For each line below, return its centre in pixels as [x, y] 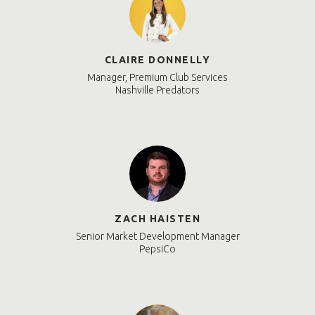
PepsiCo [157, 249]
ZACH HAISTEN [157, 219]
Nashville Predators [157, 90]
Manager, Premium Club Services [157, 78]
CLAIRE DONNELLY [157, 60]
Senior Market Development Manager [157, 237]
